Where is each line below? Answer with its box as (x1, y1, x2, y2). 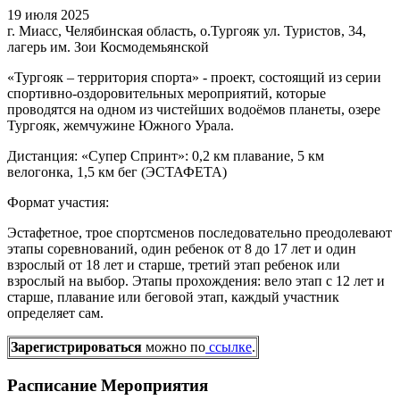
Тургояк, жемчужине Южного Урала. (7, 117, 234, 133)
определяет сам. (7, 304, 104, 321)
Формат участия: (7, 194, 109, 210)
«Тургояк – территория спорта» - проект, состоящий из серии (7, 69, 381, 85)
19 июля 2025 (7, 6, 89, 22)
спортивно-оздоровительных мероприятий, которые (7, 85, 326, 101)
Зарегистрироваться (11, 338, 146, 354)
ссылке (205, 338, 252, 354)
